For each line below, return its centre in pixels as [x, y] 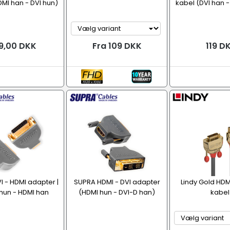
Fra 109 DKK [117, 46]
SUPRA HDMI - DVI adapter [117, 182]
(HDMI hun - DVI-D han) [117, 192]
